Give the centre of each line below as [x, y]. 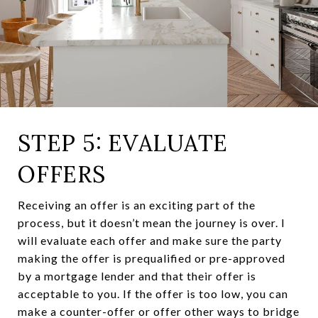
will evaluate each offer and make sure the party [150, 240]
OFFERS [62, 174]
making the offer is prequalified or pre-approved [152, 258]
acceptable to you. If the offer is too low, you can [153, 293]
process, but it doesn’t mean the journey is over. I [152, 222]
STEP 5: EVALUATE [123, 143]
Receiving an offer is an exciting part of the [137, 204]
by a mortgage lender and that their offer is [137, 275]
